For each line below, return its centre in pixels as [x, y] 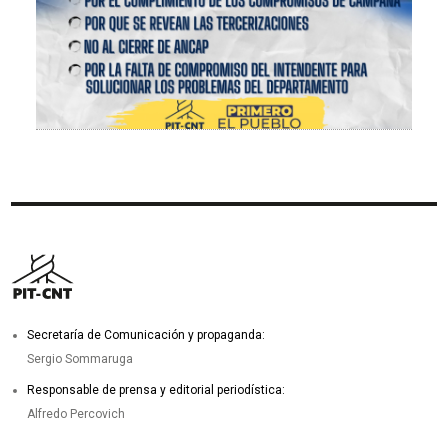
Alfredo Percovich [76, 413]
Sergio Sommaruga [80, 359]
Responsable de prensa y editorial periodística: [158, 389]
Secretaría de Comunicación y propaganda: [146, 335]
